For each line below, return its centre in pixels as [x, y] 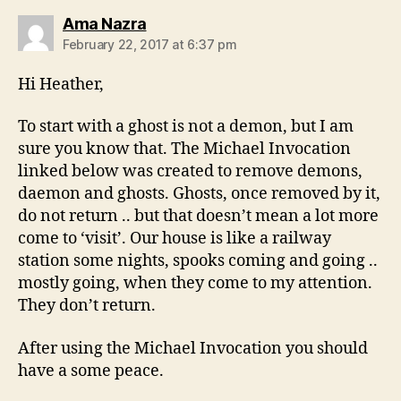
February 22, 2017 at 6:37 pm [150, 44]
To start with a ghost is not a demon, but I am [186, 127]
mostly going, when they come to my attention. [195, 284]
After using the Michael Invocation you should [193, 348]
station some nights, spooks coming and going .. [198, 261]
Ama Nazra [105, 23]
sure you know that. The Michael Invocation [184, 149]
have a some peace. [91, 371]
